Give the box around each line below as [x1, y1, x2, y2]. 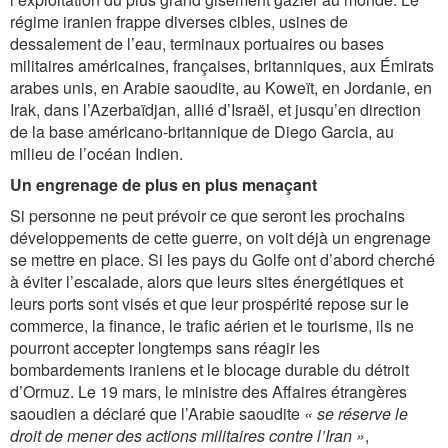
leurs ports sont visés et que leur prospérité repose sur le [10, 292, 409, 315]
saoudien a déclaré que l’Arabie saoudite [10, 402, 304, 425]
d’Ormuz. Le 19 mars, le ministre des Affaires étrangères [10, 380, 407, 403]
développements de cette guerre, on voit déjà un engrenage [10, 226, 431, 249]
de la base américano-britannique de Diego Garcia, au [10, 120, 394, 143]
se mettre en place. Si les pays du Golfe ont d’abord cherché [10, 248, 435, 271]
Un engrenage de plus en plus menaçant [10, 173, 317, 196]
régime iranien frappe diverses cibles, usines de [10, 10, 348, 33]
